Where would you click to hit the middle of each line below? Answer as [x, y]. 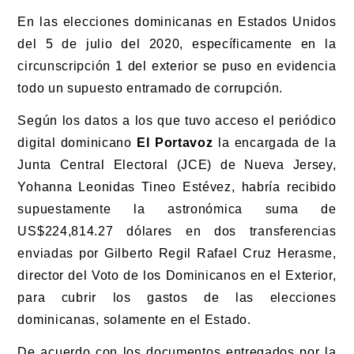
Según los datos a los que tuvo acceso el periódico [177, 120]
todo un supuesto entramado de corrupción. [151, 88]
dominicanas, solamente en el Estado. [134, 319]
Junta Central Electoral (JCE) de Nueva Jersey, [177, 164]
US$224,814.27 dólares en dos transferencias [177, 231]
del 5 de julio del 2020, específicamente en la [177, 44]
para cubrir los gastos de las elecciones [177, 297]
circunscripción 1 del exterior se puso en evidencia [177, 66]
